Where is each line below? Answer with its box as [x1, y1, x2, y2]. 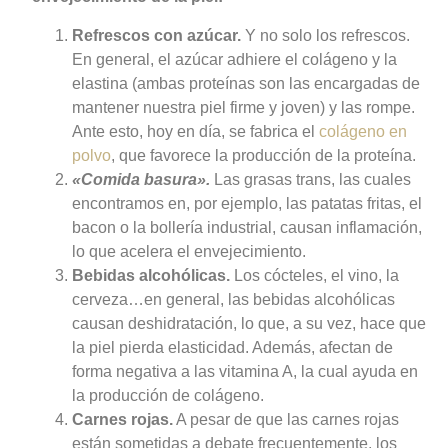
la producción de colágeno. [71, 386, 264, 404]
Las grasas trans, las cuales [209, 170, 411, 188]
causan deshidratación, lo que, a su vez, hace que [71, 314, 426, 332]
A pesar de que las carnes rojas [172, 410, 399, 428]
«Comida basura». [71, 170, 210, 188]
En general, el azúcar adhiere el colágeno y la [71, 50, 397, 68]
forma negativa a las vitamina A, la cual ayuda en [71, 362, 418, 380]
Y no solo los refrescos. [240, 26, 410, 44]
